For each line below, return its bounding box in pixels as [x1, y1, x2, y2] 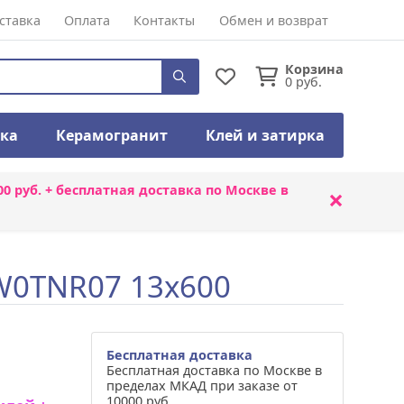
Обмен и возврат [218, 12, 328, 29]
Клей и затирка [206, 125, 325, 145]
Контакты [133, 12, 196, 29]
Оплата [64, 12, 111, 29]
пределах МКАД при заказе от [106, 377, 298, 394]
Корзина [285, 60, 344, 78]
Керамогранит [56, 125, 168, 145]
